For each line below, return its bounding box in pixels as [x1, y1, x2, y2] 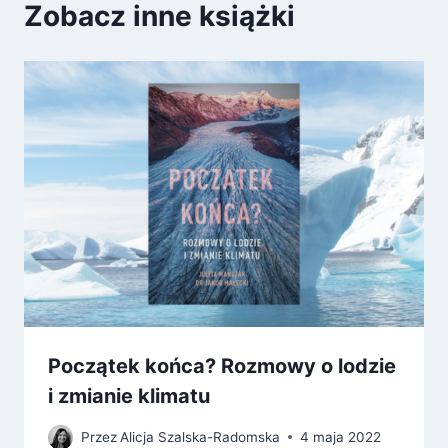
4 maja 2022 [300, 428, 382, 445]
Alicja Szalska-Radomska [120, 428, 281, 445]
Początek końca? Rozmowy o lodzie [48, 354, 396, 379]
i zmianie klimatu [48, 384, 210, 409]
